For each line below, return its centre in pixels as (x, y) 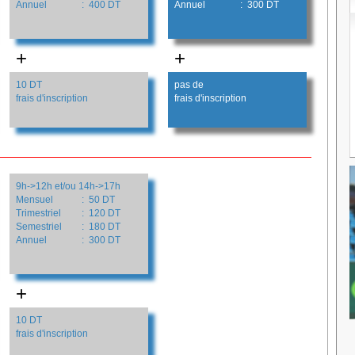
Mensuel (34, 199)
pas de (189, 84)
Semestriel (38, 226)
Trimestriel (38, 213)
